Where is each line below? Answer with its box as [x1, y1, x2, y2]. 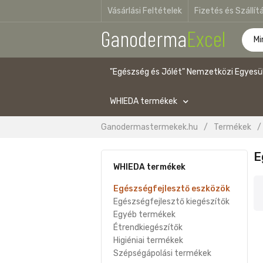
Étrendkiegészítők [113, 222, 183, 232]
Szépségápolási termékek [113, 248, 211, 258]
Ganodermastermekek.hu [101, 122, 198, 132]
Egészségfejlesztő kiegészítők [113, 197, 230, 207]
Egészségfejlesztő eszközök [113, 184, 230, 194]
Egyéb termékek [113, 210, 176, 220]
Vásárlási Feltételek [107, 6, 182, 16]
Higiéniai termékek [113, 235, 183, 245]
